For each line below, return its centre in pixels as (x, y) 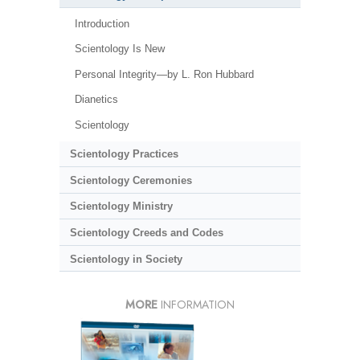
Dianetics (96, 100)
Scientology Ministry (121, 207)
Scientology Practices (124, 154)
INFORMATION (196, 305)
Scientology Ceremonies (131, 180)
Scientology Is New (119, 49)
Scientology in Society (126, 259)
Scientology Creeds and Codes (146, 233)
